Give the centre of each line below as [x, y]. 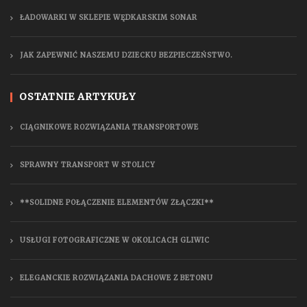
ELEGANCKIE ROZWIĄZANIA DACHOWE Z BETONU [116, 278]
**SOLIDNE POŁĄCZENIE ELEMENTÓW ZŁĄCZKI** [117, 202]
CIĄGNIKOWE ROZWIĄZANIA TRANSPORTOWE [109, 127]
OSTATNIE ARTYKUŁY [77, 97]
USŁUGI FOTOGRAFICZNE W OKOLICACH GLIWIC [115, 240]
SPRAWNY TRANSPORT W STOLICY [88, 165]
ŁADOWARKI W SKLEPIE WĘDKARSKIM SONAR [109, 17]
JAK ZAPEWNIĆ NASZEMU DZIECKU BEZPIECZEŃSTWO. [126, 55]
